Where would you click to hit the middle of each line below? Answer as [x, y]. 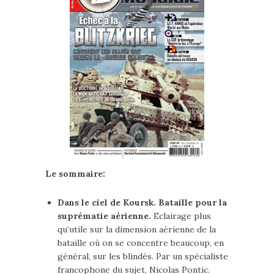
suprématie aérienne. [106, 216]
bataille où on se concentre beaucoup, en [141, 243]
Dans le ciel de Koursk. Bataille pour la [142, 203]
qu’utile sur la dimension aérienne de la [137, 230]
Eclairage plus [182, 216]
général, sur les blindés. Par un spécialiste [143, 257]
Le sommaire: [75, 174]
